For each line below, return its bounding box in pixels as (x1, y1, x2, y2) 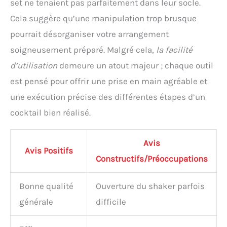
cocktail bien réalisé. (10, 107, 91, 118)
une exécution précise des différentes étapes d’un (10, 92, 205, 102)
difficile (96, 197, 126, 207)
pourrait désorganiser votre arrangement (10, 29, 169, 40)
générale (19, 197, 53, 207)
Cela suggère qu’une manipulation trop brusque (10, 13, 197, 24)
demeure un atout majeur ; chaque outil (57, 60, 213, 71)
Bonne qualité (19, 181, 73, 192)
